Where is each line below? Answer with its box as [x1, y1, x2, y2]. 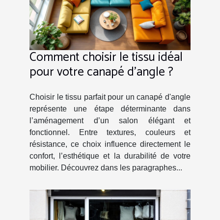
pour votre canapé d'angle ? [29, 61, 173, 82]
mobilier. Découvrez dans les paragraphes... [29, 163, 182, 172]
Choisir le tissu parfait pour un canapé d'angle [29, 92, 191, 101]
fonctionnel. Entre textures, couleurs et [29, 128, 191, 137]
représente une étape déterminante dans [29, 104, 191, 113]
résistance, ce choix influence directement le [29, 139, 191, 148]
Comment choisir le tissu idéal [29, 47, 183, 68]
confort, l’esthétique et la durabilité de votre [29, 151, 191, 160]
